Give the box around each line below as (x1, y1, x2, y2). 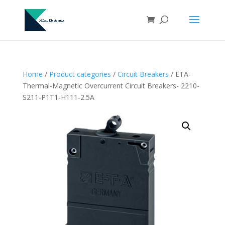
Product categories (49, 69, 111, 79)
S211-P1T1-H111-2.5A (22, 92, 94, 102)
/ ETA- (168, 69, 191, 79)
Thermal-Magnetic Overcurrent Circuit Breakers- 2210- (22, 81, 199, 90)
